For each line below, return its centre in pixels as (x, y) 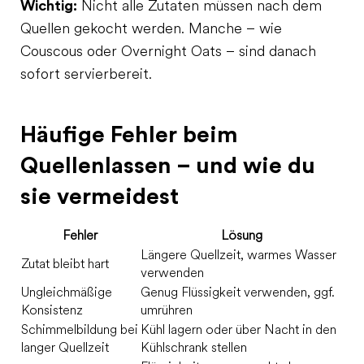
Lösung (242, 236)
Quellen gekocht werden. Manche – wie (151, 29)
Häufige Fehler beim (129, 134)
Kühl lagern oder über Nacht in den (238, 330)
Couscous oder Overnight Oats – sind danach (168, 52)
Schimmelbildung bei (80, 330)
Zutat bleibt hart (65, 264)
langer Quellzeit (65, 348)
